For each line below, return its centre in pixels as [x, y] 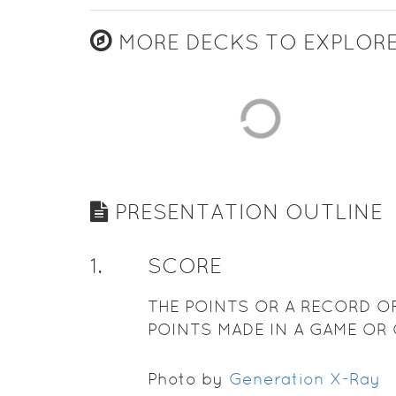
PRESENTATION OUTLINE [246, 212]
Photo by [187, 379]
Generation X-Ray [304, 379]
